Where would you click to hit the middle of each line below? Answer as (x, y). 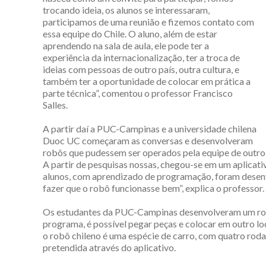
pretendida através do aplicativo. (109, 247)
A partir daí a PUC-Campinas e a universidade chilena (150, 128)
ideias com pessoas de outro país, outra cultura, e (141, 69)
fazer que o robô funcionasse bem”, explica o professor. (153, 188)
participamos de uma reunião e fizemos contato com (148, 21)
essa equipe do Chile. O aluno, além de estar (130, 33)
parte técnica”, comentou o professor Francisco (138, 93)
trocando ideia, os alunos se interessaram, (126, 9)
